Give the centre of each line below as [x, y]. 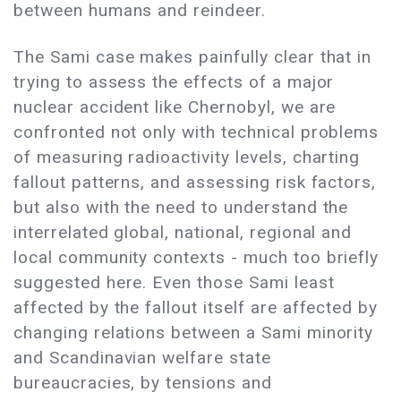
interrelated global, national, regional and [183, 233]
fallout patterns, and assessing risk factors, [195, 183]
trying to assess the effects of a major [174, 82]
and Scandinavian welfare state [142, 358]
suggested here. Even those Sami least [174, 283]
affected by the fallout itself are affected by [196, 308]
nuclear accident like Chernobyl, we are [175, 107]
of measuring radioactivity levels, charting [187, 158]
